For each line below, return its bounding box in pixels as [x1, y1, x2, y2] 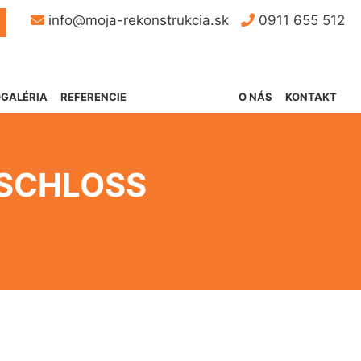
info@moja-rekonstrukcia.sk [44, 12, 229, 28]
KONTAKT [285, 90, 337, 103]
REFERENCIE [60, 90, 127, 103]
